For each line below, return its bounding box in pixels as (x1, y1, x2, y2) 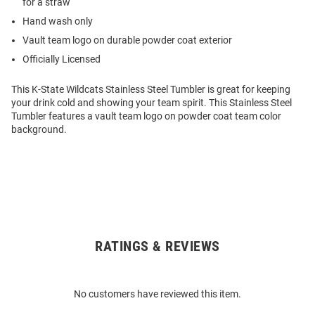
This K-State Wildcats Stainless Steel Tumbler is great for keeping (11, 84, 290, 96)
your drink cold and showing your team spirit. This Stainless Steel (11, 97, 292, 109)
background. (11, 124, 67, 136)
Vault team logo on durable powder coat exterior (22, 34, 232, 46)
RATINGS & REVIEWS (95, 238, 220, 255)
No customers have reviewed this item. (74, 288, 241, 300)
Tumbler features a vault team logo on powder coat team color (11, 110, 281, 122)
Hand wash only (22, 15, 93, 27)
